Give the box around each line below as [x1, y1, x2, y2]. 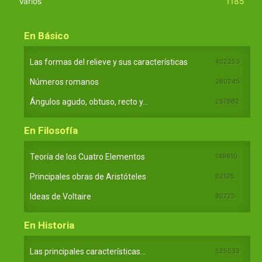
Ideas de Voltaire [30, 191, 91, 201]
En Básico [24, 29, 69, 42]
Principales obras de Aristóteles [30, 171, 146, 181]
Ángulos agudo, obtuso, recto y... [30, 96, 148, 106]
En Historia [24, 219, 74, 231]
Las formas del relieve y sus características [30, 57, 188, 67]
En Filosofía [24, 124, 78, 136]
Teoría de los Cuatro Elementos [30, 151, 145, 161]
